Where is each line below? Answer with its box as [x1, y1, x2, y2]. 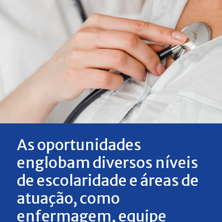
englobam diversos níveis [16, 153, 198, 172]
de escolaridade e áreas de [16, 171, 199, 190]
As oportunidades [16, 135, 141, 155]
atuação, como [16, 189, 120, 208]
